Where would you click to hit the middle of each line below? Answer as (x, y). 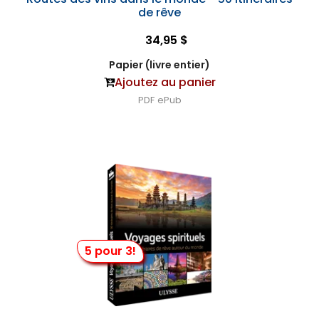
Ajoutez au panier (165, 82)
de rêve (159, 12)
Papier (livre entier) (159, 65)
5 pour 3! (110, 251)
